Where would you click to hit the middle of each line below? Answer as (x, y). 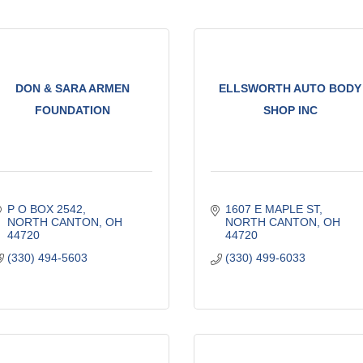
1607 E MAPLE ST (272, 209)
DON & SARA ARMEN (73, 89)
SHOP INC (290, 111)
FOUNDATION (73, 111)
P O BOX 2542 (45, 209)
